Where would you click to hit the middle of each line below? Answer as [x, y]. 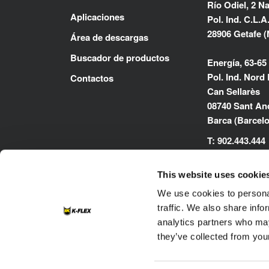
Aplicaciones [97, 17]
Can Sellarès [234, 92]
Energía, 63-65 [237, 63]
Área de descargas [109, 38]
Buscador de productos [120, 58]
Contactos [92, 78]
